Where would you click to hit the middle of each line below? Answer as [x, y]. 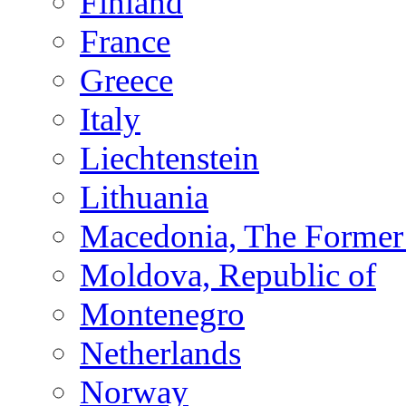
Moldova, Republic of [228, 275]
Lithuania [144, 197]
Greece [126, 80]
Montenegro [162, 314]
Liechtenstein [169, 158]
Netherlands [160, 353]
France [125, 41]
